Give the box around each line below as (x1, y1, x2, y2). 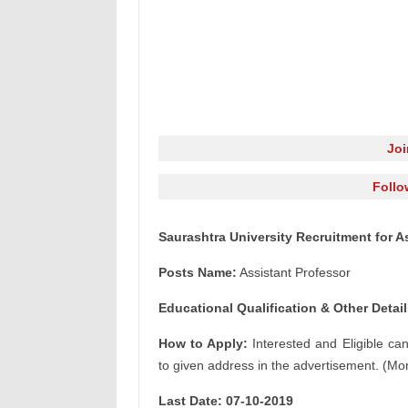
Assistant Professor (236, 265, 351, 280)
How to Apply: (158, 336, 249, 351)
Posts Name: (158, 265, 237, 280)
